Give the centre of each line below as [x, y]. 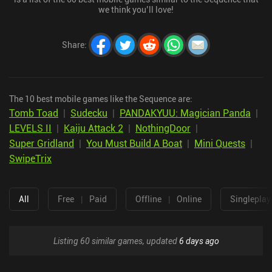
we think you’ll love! [136, 9]
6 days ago [199, 240]
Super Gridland [42, 143]
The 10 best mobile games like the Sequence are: [101, 98]
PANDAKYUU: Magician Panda [185, 113]
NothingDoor [163, 128]
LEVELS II [30, 128]
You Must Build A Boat [134, 143]
